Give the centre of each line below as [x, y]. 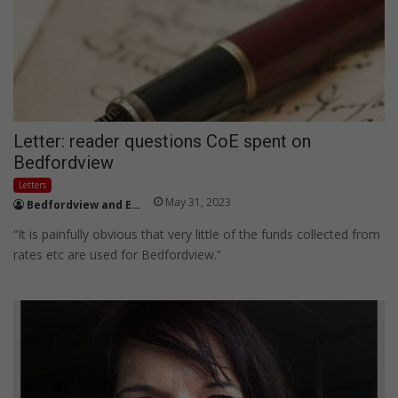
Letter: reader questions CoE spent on [162, 141]
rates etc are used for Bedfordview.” [117, 254]
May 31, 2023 [198, 202]
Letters [32, 184]
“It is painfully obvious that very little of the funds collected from [197, 234]
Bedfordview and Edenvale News [79, 204]
